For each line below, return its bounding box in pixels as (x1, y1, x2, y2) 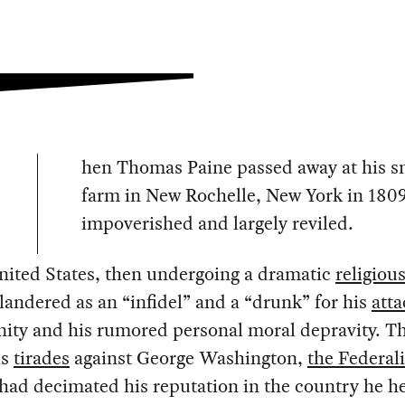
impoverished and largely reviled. (80, 209, 353, 237)
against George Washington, (69, 344, 307, 372)
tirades (13, 344, 70, 372)
